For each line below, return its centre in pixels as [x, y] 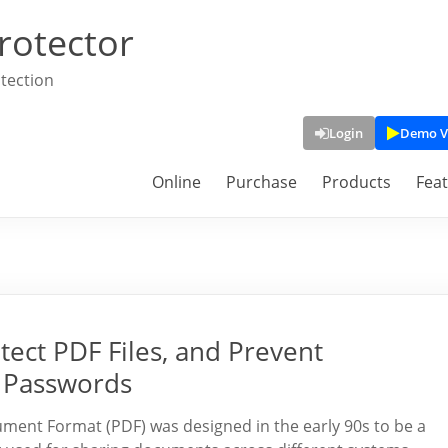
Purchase [261, 182]
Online [176, 182]
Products [356, 182]
